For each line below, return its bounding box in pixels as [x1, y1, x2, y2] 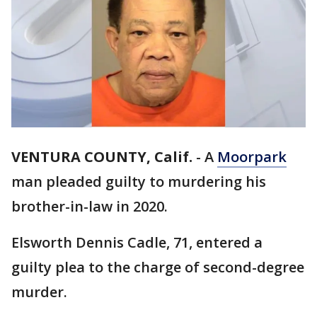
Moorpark [217, 147, 287, 167]
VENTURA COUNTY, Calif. [11, 147, 192, 167]
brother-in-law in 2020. [11, 197, 168, 217]
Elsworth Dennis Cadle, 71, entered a [11, 233, 263, 253]
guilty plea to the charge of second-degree [11, 258, 304, 277]
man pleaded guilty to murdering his [11, 172, 266, 192]
